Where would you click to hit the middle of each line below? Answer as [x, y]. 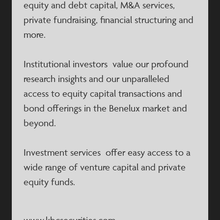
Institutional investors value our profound [106, 64]
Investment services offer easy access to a [107, 152]
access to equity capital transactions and [103, 93]
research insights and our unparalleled [96, 79]
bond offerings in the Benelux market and [105, 108]
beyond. [40, 123]
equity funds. [49, 182]
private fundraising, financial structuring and [109, 20]
